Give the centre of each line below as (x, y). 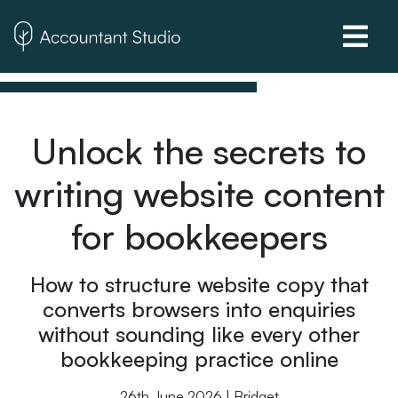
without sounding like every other (199, 334)
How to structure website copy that (199, 284)
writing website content (199, 194)
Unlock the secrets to (199, 151)
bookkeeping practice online (199, 359)
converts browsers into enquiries (199, 309)
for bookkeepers (199, 236)
